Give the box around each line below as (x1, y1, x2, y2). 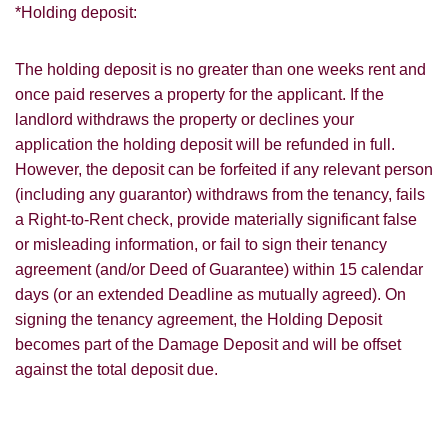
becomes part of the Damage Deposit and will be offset (15, 336, 401, 354)
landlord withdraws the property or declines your (15, 111, 354, 129)
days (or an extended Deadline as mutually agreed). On (15, 286, 406, 304)
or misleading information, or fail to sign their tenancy (15, 236, 387, 254)
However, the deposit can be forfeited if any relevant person (15, 161, 433, 179)
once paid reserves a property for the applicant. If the (15, 86, 384, 104)
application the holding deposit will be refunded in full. (15, 136, 395, 154)
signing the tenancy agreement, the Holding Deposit (15, 311, 382, 329)
